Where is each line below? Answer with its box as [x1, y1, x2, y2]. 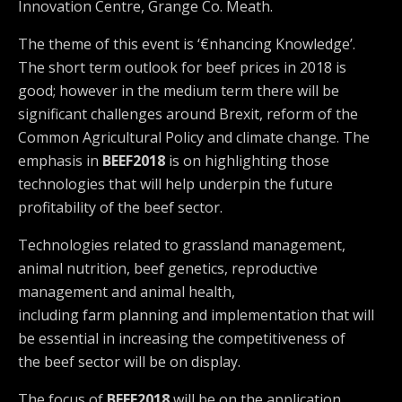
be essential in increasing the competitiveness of [18, 328, 345, 348]
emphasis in [18, 151, 102, 170]
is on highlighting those [165, 151, 329, 170]
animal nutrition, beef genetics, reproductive [18, 258, 318, 278]
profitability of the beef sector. [18, 197, 223, 217]
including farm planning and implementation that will [18, 305, 374, 325]
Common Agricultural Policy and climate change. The [18, 127, 370, 147]
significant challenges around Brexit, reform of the [18, 104, 358, 124]
